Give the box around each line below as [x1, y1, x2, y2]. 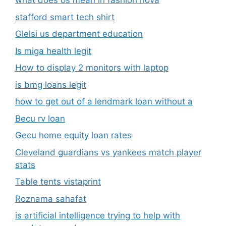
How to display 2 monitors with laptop [15, 63, 168, 73]
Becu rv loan [15, 113, 65, 124]
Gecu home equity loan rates [15, 130, 132, 141]
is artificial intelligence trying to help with [15, 210, 180, 221]
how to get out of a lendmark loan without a [15, 96, 193, 107]
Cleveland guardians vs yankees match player [15, 147, 201, 157]
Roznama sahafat [15, 193, 86, 204]
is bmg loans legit [15, 79, 86, 90]
